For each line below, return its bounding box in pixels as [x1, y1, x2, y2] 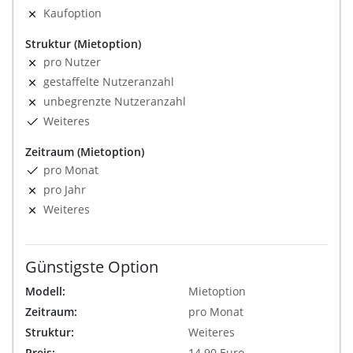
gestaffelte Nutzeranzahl [43, 73, 174, 89]
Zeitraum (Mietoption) [25, 143, 144, 159]
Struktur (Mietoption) [25, 35, 141, 51]
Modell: [25, 283, 65, 299]
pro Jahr [43, 181, 86, 197]
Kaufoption [43, 5, 102, 20]
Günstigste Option [25, 255, 158, 277]
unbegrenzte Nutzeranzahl [43, 93, 186, 109]
